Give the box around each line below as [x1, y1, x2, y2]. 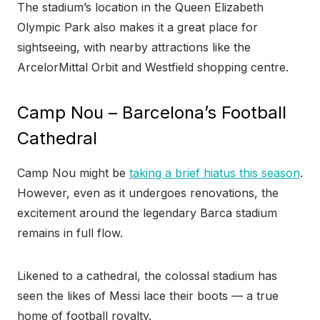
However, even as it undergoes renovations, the [17, 186, 279, 201]
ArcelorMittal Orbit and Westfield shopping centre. [17, 60, 292, 75]
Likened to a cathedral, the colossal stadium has [17, 269, 277, 284]
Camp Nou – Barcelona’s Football [17, 102, 286, 124]
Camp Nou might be [17, 166, 129, 181]
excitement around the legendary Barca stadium [17, 206, 277, 221]
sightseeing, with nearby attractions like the [17, 40, 251, 55]
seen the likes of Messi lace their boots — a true [17, 289, 279, 304]
